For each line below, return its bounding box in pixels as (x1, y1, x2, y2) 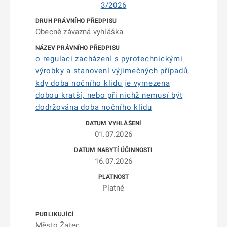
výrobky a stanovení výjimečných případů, (35, 66, 190, 75)
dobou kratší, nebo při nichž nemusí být (35, 91, 183, 100)
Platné (102, 183, 125, 193)
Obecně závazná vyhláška (35, 27, 124, 36)
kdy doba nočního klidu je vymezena (35, 79, 170, 88)
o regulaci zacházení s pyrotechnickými (35, 54, 183, 63)
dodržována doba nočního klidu (35, 103, 152, 112)
